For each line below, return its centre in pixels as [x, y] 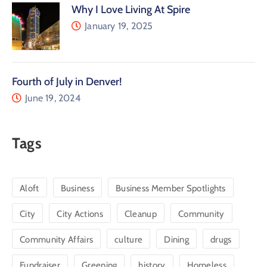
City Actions [80, 214]
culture [129, 239]
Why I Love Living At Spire [131, 9]
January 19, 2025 [119, 26]
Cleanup [140, 214]
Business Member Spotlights [170, 188]
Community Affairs [57, 239]
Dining [177, 239]
